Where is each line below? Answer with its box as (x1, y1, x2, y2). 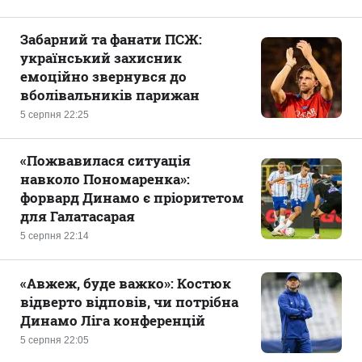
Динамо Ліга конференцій (20, 310, 205, 330)
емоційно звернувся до (20, 66, 187, 86)
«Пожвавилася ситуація (20, 150, 191, 170)
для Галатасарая (20, 206, 135, 225)
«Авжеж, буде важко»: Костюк (20, 273, 231, 293)
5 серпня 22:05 (20, 334, 89, 346)
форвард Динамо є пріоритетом (20, 187, 244, 207)
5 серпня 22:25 (20, 108, 89, 120)
